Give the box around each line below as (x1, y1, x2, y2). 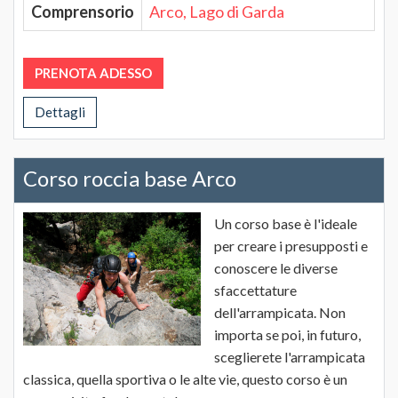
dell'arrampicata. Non (214, 304, 346, 321)
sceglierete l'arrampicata (214, 348, 365, 365)
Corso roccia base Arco (23, 165, 236, 191)
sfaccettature (214, 282, 297, 298)
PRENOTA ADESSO (35, 65, 152, 81)
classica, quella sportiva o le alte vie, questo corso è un (23, 370, 347, 387)
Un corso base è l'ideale (214, 215, 357, 232)
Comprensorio (31, 2, 134, 21)
